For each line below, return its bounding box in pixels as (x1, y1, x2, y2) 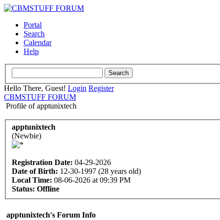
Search (24, 29, 45, 38)
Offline (37, 185, 59, 193)
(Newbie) (12, 132, 41, 140)
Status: (12, 185, 35, 193)
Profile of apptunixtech (6, 101, 77, 110)
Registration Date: (12, 158, 73, 167)
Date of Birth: (12, 167, 58, 176)
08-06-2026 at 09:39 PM (52, 176, 131, 185)
